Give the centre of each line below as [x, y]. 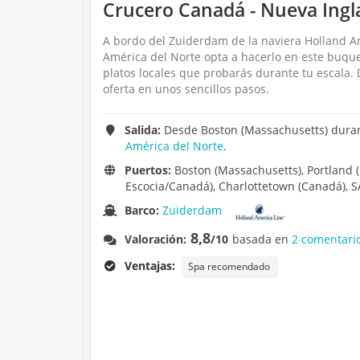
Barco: [144, 211]
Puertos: [148, 170]
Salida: [143, 130]
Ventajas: [150, 265]
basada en [262, 239]
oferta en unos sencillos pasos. [186, 89]
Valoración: [156, 239]
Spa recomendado [229, 266]
